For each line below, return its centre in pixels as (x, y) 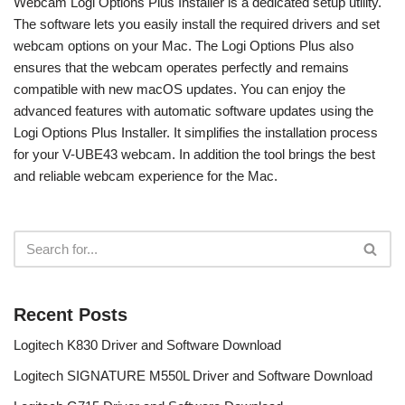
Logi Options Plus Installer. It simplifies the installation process (196, 132)
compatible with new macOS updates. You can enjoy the (179, 89)
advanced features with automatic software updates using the (193, 111)
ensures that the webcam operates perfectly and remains (181, 67)
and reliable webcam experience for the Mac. (146, 176)
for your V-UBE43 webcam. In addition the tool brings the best (194, 154)
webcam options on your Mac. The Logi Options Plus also (184, 46)
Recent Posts (71, 315)
